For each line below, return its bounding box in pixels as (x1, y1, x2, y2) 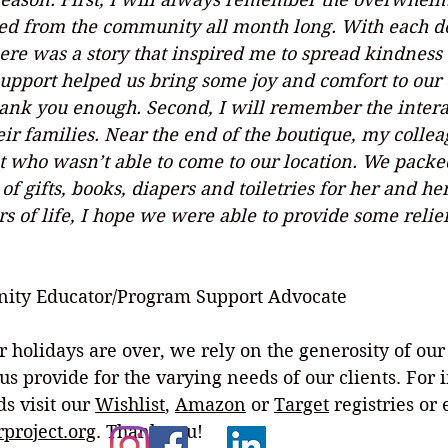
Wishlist (95, 394, 165, 415)
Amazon (175, 394, 246, 415)
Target (274, 394, 329, 415)
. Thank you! (96, 421, 203, 442)
